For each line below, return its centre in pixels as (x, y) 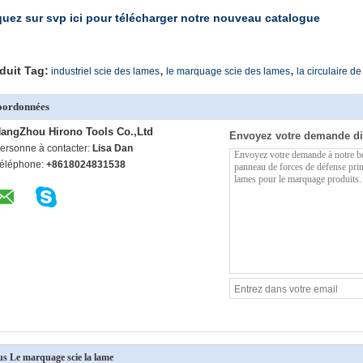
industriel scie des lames (105, 71)
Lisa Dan (113, 148)
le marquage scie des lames (228, 71)
